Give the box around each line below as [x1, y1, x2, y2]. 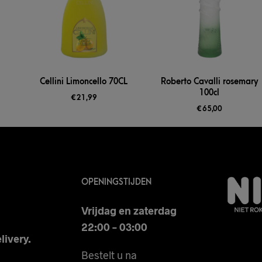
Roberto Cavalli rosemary [160, 77, 258, 87]
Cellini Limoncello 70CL [40, 77, 128, 87]
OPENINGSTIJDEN [81, 177, 151, 188]
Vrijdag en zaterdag [81, 204, 177, 218]
